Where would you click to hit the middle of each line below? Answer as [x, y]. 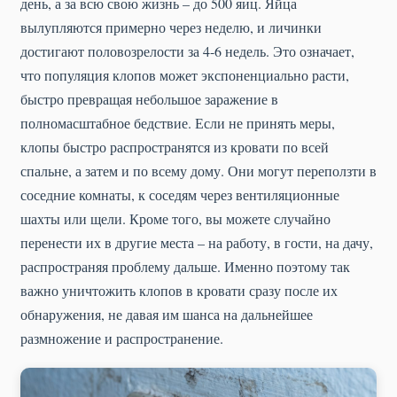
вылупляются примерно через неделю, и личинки [171, 27]
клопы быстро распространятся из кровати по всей [175, 146]
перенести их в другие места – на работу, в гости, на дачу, [197, 242]
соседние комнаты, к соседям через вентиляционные [180, 194]
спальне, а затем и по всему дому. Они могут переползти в [198, 170]
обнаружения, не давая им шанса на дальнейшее [167, 314]
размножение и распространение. [122, 338]
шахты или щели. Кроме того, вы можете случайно [175, 218]
